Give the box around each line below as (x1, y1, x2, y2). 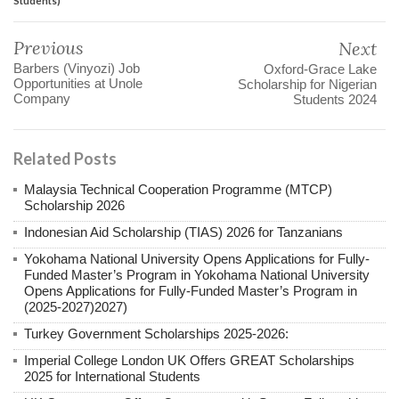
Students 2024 (293, 92, 377, 108)
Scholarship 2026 (24, 198, 125, 214)
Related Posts (13, 149, 117, 169)
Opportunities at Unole (13, 76, 142, 92)
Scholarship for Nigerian (238, 77, 377, 93)
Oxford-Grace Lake (264, 61, 377, 77)
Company (13, 91, 70, 107)
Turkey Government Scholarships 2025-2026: (24, 326, 289, 342)
